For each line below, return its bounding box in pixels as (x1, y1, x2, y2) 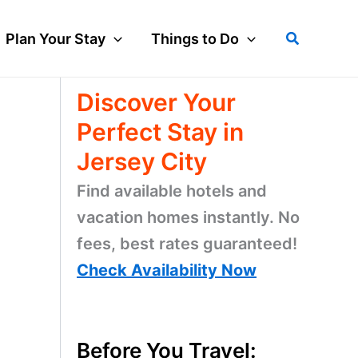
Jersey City (77, 147, 207, 176)
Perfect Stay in (77, 117, 244, 146)
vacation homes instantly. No (77, 208, 300, 227)
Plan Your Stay (6, 30, 106, 47)
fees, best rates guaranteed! (77, 234, 297, 253)
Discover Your (77, 88, 236, 117)
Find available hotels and (77, 181, 267, 201)
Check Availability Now (77, 261, 257, 280)
